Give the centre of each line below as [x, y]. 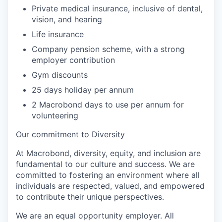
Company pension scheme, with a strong [108, 49]
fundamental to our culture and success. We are [105, 164]
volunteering [55, 115]
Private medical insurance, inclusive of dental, [117, 8]
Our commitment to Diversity [70, 134]
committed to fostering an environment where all [108, 175]
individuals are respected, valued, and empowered [110, 186]
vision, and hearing [67, 19]
